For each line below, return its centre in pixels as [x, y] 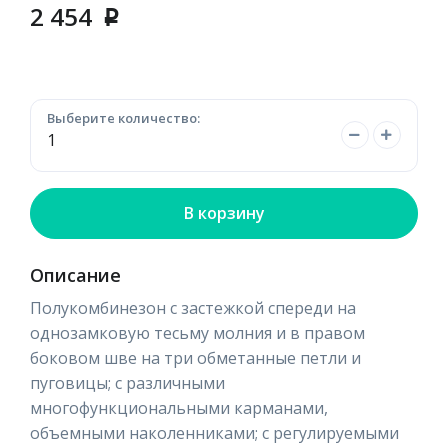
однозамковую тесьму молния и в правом [197, 332]
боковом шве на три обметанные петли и [195, 357]
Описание [75, 274]
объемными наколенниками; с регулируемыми [214, 432]
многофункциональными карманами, [179, 407]
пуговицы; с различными [127, 382]
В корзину [224, 212]
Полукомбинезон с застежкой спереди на [193, 307]
